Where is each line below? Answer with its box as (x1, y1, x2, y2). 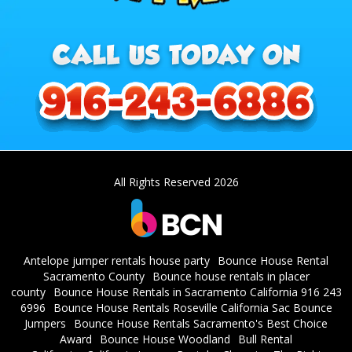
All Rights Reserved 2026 (113, 174, 239, 189)
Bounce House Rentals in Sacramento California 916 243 (53, 284, 342, 299)
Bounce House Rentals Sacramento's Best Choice (74, 315, 328, 331)
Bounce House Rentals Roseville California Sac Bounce (53, 299, 332, 315)
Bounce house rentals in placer (152, 268, 310, 284)
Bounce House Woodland (100, 331, 230, 346)
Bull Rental (238, 331, 292, 346)
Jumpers (24, 315, 66, 331)
